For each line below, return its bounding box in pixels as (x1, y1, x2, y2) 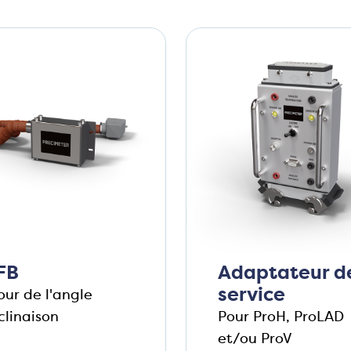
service (217, 282, 285, 308)
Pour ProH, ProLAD (217, 307, 344, 327)
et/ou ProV (217, 329, 296, 349)
